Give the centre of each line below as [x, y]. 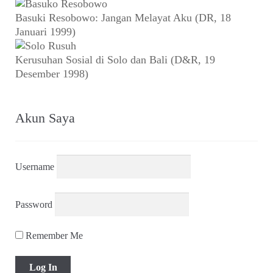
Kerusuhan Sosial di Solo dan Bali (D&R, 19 [115, 60]
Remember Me [53, 236]
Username [35, 166]
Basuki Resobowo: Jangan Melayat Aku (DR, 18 [123, 18]
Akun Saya [45, 118]
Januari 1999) [46, 32]
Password [34, 204]
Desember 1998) [52, 74]
